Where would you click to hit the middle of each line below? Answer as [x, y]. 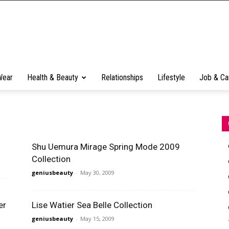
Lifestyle [171, 77]
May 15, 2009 [97, 219]
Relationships [122, 77]
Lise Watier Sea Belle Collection [92, 205]
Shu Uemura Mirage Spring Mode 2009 [106, 147]
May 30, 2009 [97, 173]
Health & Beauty [53, 77]
